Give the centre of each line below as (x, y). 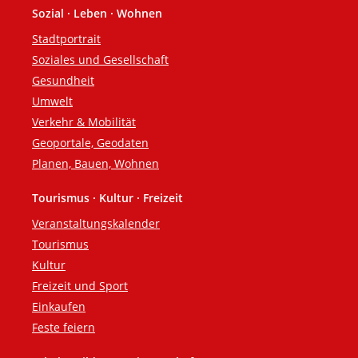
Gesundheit (63, 81)
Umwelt (52, 101)
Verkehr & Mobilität (84, 122)
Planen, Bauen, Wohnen (95, 164)
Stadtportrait (66, 39)
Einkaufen (59, 307)
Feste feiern (64, 328)
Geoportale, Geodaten (90, 143)
